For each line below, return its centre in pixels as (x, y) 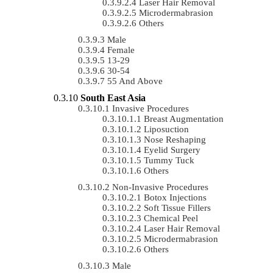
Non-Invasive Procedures (160, 187)
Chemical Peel (171, 218)
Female (121, 50)
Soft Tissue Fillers (177, 207)
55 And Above (135, 81)
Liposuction (166, 129)
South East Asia (113, 97)
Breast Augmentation (184, 119)
